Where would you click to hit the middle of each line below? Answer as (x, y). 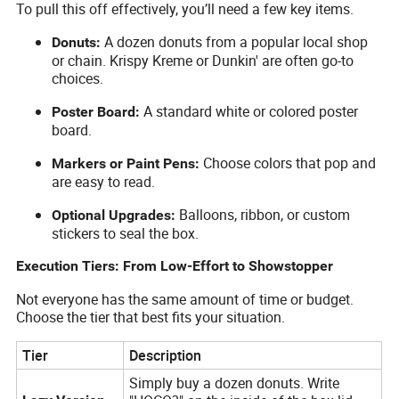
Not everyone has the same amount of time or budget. (185, 300)
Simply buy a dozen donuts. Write (234, 383)
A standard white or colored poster (249, 112)
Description (165, 356)
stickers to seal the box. (126, 234)
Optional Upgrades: (114, 216)
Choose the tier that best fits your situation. (151, 318)
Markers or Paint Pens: (126, 164)
